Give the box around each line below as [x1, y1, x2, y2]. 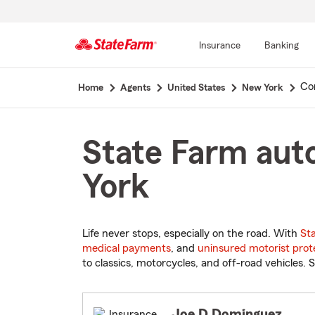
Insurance [198, 41, 240, 51]
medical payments [82, 243, 171, 255]
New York [241, 83, 283, 93]
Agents [120, 83, 150, 93]
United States [167, 83, 225, 93]
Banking [264, 41, 299, 51]
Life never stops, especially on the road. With [82, 228, 300, 240]
